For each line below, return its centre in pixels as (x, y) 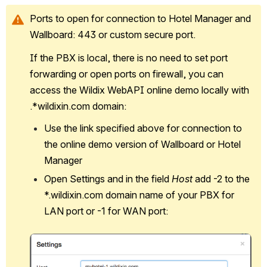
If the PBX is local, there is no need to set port (129, 58)
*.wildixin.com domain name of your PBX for (139, 195)
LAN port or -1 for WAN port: (106, 211)
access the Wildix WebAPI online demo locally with (139, 90)
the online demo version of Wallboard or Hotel (142, 145)
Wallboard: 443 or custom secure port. (113, 35)
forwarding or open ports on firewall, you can (127, 74)
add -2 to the (221, 179)
